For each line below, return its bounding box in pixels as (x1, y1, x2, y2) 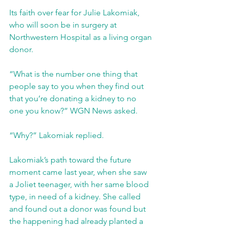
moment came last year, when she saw (9, 167, 149, 177)
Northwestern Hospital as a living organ (9, 32, 154, 42)
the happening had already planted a (9, 216, 145, 226)
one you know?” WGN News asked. (9, 106, 138, 116)
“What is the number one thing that (9, 69, 140, 79)
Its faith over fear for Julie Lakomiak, (9, 8, 142, 17)
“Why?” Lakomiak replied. (9, 130, 104, 140)
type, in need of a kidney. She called (9, 192, 143, 201)
